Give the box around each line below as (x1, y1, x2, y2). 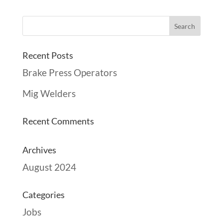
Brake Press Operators (22, 67, 117, 78)
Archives (22, 144, 56, 155)
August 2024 (22, 161, 76, 173)
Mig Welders (22, 87, 76, 99)
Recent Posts (22, 50, 73, 61)
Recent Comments (22, 115, 94, 126)
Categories (22, 189, 65, 200)
